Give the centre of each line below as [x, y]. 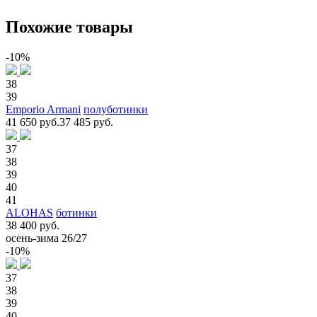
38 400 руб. [33, 225]
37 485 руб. [86, 122]
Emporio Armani [43, 109]
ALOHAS [29, 212]
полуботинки [116, 109]
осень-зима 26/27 [46, 238]
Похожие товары [69, 27]
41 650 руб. [33, 122]
